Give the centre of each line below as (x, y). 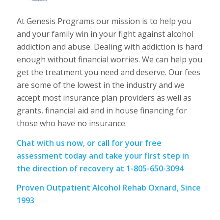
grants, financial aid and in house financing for (102, 111)
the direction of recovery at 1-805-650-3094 (100, 168)
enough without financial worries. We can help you (109, 60)
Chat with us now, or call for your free (89, 143)
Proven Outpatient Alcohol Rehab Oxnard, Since (109, 188)
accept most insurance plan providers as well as (104, 98)
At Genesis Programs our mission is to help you (104, 21)
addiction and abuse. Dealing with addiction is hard (109, 47)
